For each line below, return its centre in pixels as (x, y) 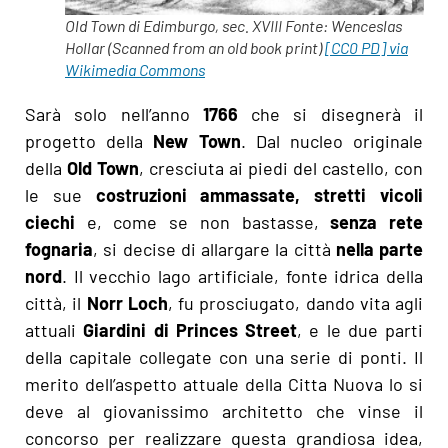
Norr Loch (127, 303)
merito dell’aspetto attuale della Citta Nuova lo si (224, 384)
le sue (60, 195)
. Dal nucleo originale (332, 141)
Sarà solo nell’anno (114, 114)
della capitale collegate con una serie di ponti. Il (224, 357)
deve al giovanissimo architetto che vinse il (224, 411)
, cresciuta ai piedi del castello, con (281, 168)
